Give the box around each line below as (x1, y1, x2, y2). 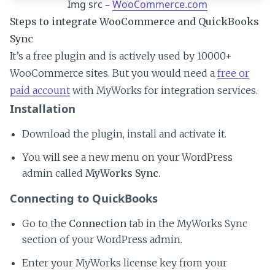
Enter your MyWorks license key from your (22, 257, 227, 269)
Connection (69, 217, 126, 230)
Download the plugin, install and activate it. (22, 128, 227, 141)
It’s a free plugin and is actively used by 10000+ (10, 50, 232, 63)
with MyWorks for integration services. (70, 84, 258, 97)
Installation (10, 101, 76, 117)
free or (217, 67, 249, 80)
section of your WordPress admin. (22, 233, 182, 246)
